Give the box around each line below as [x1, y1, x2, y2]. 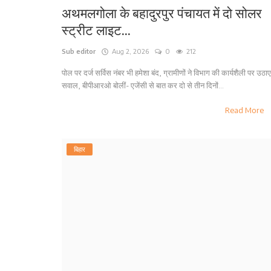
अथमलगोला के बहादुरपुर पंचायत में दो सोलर [62, 6, 262, 22]
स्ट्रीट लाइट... [62, 23, 131, 39]
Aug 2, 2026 [108, 47, 149, 56]
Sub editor [62, 47, 96, 56]
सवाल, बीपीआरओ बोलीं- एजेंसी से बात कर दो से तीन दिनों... [62, 80, 224, 91]
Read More [225, 105, 266, 116]
